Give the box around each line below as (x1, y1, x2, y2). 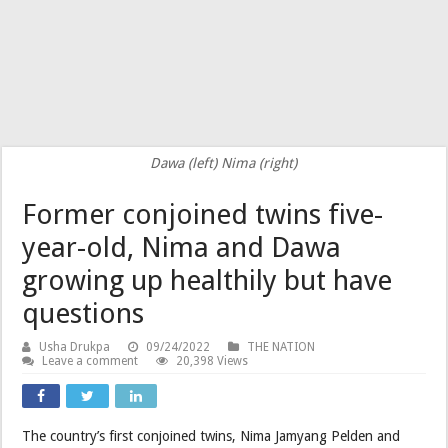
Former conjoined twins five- (22, 198, 384, 232)
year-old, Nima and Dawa (22, 231, 342, 265)
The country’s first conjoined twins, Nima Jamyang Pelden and (22, 428, 401, 445)
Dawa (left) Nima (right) (150, 155, 298, 172)
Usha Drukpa (39, 340, 111, 355)
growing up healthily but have (22, 264, 393, 298)
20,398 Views (176, 354, 249, 369)
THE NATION (247, 340, 316, 355)
